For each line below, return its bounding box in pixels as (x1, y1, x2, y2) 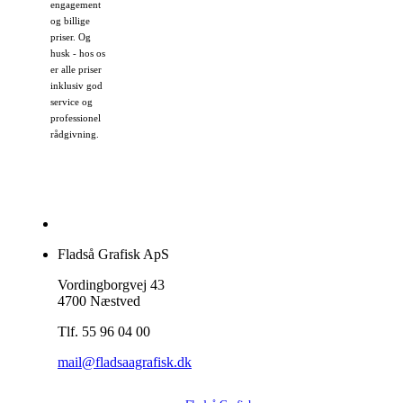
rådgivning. (50, 129, 99, 139)
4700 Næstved (58, 293, 140, 309)
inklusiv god (50, 80, 103, 91)
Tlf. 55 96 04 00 (58, 324, 150, 340)
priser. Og (50, 31, 91, 42)
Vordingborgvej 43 (58, 277, 165, 293)
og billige (50, 15, 90, 26)
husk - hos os (50, 48, 105, 58)
